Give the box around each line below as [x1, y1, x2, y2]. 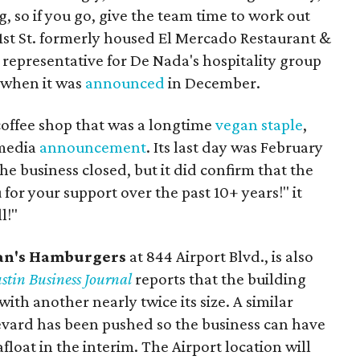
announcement [39, 137, 146, 157]
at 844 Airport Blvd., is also [126, 246, 313, 266]
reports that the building [132, 268, 306, 288]
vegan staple [215, 114, 303, 134]
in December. [165, 72, 260, 92]
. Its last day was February [146, 137, 323, 157]
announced [85, 72, 165, 92]
